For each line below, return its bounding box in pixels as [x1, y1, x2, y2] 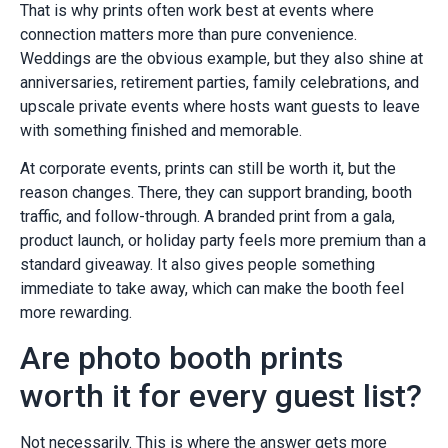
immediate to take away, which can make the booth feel [20, 279, 404, 299]
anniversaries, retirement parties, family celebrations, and [20, 72, 419, 92]
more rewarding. [20, 303, 132, 323]
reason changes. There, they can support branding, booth [20, 183, 412, 203]
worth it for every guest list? [20, 377, 422, 416]
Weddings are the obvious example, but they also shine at [20, 48, 423, 68]
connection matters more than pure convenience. [20, 24, 357, 44]
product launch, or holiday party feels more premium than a [20, 231, 426, 251]
